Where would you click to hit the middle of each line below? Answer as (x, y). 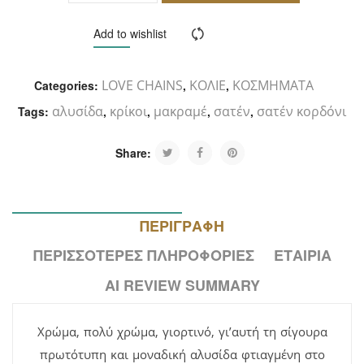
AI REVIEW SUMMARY (182, 285)
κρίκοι (128, 111)
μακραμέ (180, 111)
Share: (133, 152)
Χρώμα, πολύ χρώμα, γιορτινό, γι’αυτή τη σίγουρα (182, 331)
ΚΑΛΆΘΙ (231, 21)
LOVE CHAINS (142, 85)
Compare (240, 35)
